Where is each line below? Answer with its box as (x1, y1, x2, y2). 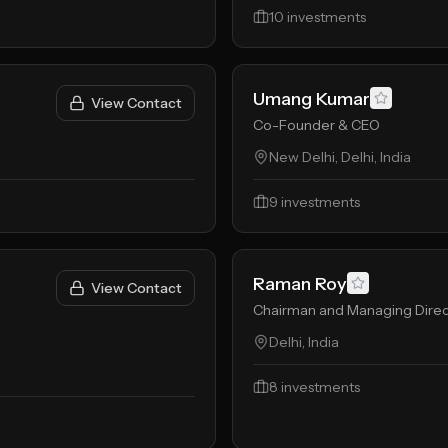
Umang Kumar (253, 88, 370, 110)
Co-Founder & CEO (253, 116, 380, 134)
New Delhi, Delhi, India (269, 148, 411, 166)
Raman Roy (253, 273, 347, 295)
